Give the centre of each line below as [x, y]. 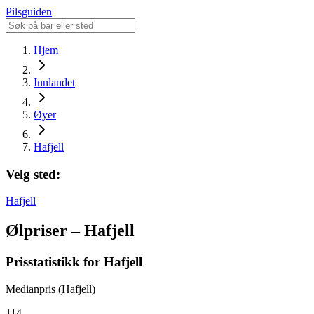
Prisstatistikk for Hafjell [74, 262]
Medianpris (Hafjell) [50, 289]
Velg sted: [33, 174]
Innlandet [54, 82]
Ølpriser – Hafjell [70, 231]
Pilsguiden [29, 12]
